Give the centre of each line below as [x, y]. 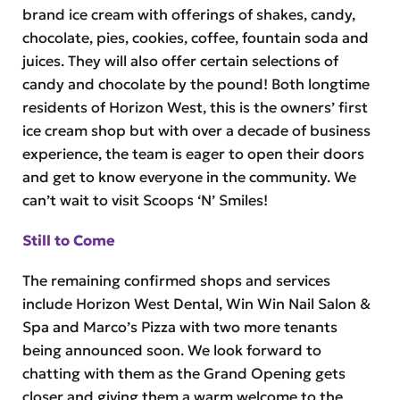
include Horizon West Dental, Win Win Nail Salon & [196, 303]
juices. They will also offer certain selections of [180, 61]
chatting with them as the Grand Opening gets [183, 373]
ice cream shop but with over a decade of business [196, 131]
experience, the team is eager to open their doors [193, 154]
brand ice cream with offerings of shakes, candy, [188, 15]
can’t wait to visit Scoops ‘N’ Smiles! [145, 200]
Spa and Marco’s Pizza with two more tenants [179, 326]
